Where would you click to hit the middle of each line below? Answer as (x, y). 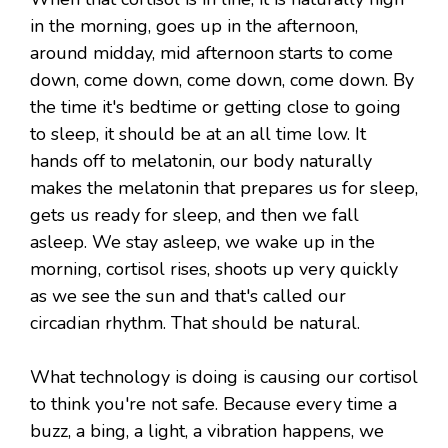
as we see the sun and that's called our (188, 296)
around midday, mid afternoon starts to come (211, 53)
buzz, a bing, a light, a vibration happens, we (207, 431)
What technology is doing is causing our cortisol (224, 377)
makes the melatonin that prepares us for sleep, (224, 188)
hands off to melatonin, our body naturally (201, 161)
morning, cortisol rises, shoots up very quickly (214, 269)
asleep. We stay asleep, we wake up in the (202, 242)
